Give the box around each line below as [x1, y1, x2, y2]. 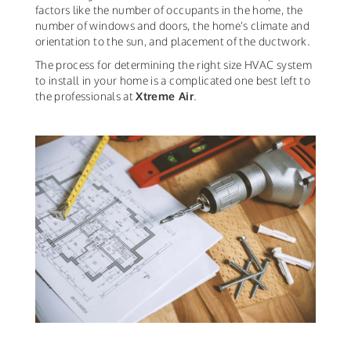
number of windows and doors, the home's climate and [35, 19, 309, 33]
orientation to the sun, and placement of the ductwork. [35, 34, 310, 49]
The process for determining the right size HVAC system [35, 58, 312, 72]
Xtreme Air [136, 89, 194, 103]
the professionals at [35, 89, 136, 103]
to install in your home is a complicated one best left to [35, 74, 310, 88]
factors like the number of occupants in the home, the [35, 3, 303, 17]
